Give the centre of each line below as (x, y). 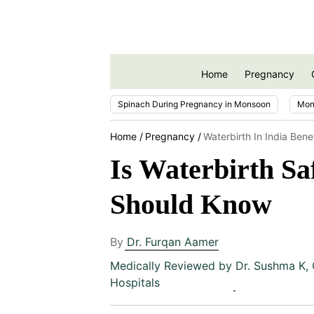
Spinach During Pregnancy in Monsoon (194, 104)
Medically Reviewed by (173, 265)
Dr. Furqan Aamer (173, 241)
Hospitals (135, 282)
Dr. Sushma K (271, 265)
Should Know (191, 204)
